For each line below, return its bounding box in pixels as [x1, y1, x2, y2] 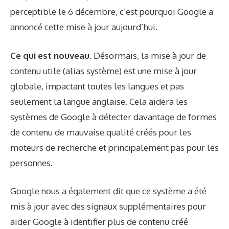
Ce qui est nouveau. [10, 50, 94, 61]
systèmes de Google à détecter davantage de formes [10, 111, 217, 122]
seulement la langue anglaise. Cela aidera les [10, 96, 188, 107]
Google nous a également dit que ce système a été [10, 186, 207, 197]
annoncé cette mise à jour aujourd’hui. [10, 21, 157, 33]
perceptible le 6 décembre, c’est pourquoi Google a [10, 6, 213, 17]
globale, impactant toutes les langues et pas [10, 80, 184, 91]
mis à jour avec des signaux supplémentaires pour [10, 201, 206, 212]
